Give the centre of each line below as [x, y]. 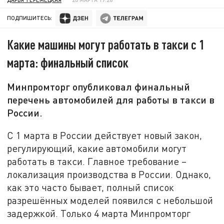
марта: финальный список [68, 62]
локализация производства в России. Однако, [109, 174]
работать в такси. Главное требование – [97, 161]
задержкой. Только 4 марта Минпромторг [99, 213]
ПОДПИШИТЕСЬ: [30, 18]
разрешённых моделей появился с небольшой [110, 200]
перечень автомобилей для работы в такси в [111, 100]
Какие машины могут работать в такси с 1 [106, 44]
